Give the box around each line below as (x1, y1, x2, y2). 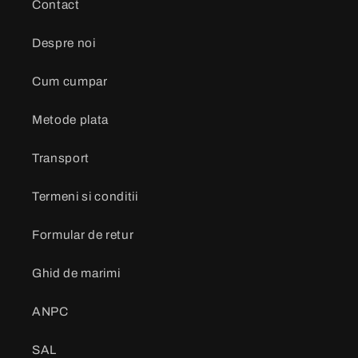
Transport (32, 150, 89, 165)
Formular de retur (32, 227, 134, 241)
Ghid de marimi (32, 265, 121, 280)
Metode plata (32, 112, 109, 126)
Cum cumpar (32, 74, 108, 88)
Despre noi (32, 35, 96, 50)
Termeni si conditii (32, 189, 138, 203)
